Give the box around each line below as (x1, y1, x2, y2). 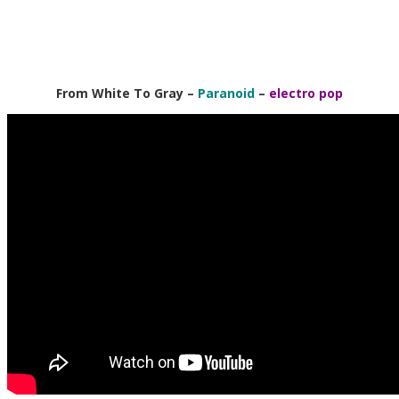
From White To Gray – (56, 84, 194, 102)
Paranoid (198, 84, 255, 102)
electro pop (269, 84, 343, 102)
